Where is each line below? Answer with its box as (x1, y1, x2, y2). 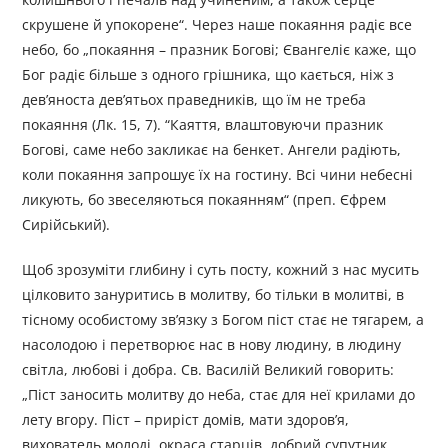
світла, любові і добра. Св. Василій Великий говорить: (22, 360, 395, 380)
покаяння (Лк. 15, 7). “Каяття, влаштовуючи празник (22, 115, 384, 135)
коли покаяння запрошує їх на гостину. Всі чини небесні (22, 165, 414, 185)
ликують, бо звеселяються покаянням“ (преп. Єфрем (22, 190, 387, 210)
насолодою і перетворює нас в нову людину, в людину (22, 335, 402, 355)
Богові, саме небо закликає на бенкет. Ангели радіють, (22, 140, 402, 160)
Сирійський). (22, 215, 111, 235)
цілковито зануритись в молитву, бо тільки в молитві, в (22, 285, 405, 305)
